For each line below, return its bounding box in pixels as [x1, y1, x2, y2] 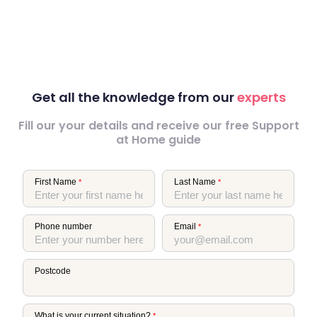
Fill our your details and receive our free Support [18, 117, 299, 134]
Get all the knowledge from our [31, 88, 237, 106]
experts [236, 88, 286, 106]
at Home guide [116, 131, 201, 148]
